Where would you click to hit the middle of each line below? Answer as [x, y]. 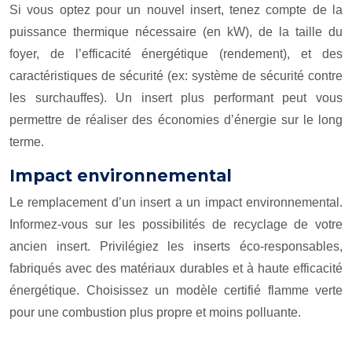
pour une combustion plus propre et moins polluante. [155, 312]
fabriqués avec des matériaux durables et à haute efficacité [176, 268]
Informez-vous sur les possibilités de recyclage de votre [176, 224]
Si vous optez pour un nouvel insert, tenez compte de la [176, 10]
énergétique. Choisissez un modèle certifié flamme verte [176, 290]
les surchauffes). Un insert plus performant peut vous [176, 98]
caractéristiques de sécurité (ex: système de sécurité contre [176, 76]
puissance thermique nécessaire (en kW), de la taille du [176, 32]
